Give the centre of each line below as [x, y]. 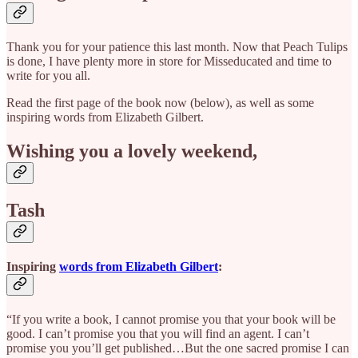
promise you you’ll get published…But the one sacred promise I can [178, 348]
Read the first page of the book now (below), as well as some [160, 102]
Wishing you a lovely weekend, [132, 151]
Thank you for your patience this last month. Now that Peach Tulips [177, 46]
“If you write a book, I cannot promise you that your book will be [171, 320]
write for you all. [48, 75]
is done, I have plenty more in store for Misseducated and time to [169, 61]
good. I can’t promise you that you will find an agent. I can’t [158, 334]
